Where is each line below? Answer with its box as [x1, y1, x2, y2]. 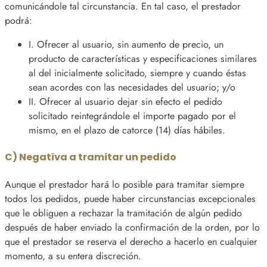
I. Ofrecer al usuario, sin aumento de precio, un [29, 37, 223, 51]
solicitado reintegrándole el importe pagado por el [29, 108, 236, 123]
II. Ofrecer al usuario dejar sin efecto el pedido [29, 94, 222, 108]
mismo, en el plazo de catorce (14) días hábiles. [29, 123, 225, 137]
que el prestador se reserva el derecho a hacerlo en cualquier [5, 234, 257, 249]
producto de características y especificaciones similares [29, 51, 257, 66]
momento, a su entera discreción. [5, 249, 141, 263]
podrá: [5, 13, 32, 27]
